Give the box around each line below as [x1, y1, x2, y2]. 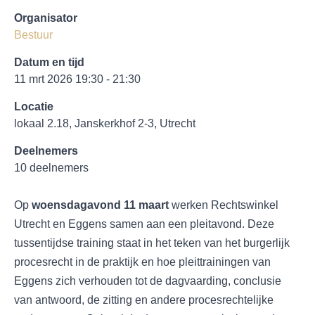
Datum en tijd [14, 56, 84, 68]
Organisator [14, 12, 77, 24]
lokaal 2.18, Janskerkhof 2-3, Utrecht [14, 117, 195, 129]
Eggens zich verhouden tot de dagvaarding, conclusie [14, 275, 281, 287]
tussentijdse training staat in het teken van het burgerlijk [14, 237, 290, 249]
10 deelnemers [14, 162, 89, 174]
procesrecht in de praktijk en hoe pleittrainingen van [14, 256, 271, 268]
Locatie [14, 101, 53, 112]
